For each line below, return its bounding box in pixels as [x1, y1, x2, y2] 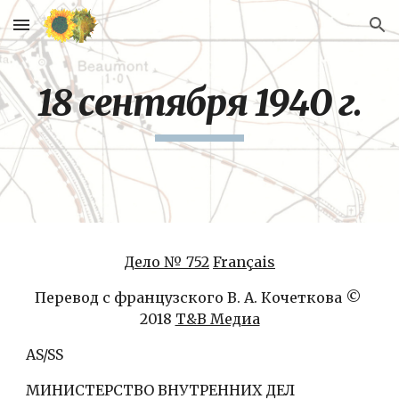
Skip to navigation [273, 25, 385, 41]
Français [213, 253, 275, 271]
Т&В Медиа [175, 310, 260, 328]
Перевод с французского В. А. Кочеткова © [34, 289, 362, 306]
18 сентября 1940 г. [37, 81, 362, 126]
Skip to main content [14, 25, 141, 41]
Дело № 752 [124, 253, 209, 271]
